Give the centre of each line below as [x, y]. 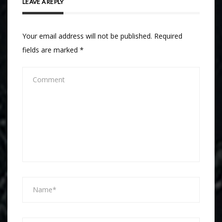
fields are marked [51, 50]
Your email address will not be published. [87, 36]
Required [168, 36]
